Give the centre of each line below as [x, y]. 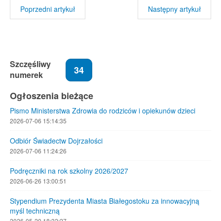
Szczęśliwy [30, 64]
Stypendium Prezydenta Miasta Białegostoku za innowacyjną [105, 201]
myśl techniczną [35, 211]
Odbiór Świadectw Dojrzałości [56, 141]
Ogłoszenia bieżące [52, 96]
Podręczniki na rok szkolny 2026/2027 [69, 171]
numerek [26, 75]
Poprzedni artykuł [48, 9]
